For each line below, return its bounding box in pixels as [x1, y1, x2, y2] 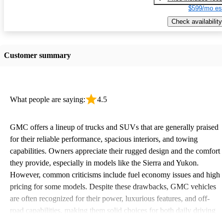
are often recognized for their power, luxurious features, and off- [10, 194, 210, 203]
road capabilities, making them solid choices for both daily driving [10, 206, 216, 215]
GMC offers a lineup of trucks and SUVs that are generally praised [10, 122, 219, 131]
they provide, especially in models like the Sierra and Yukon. [10, 158, 199, 167]
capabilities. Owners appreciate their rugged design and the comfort [10, 146, 220, 155]
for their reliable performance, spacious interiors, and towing [10, 134, 198, 143]
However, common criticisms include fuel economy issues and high [10, 170, 220, 179]
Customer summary [4, 51, 71, 59]
